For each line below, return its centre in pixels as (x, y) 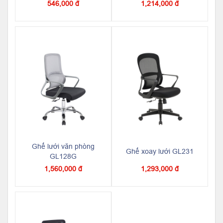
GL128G (63, 156)
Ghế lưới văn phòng (63, 146)
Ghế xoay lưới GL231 (160, 151)
